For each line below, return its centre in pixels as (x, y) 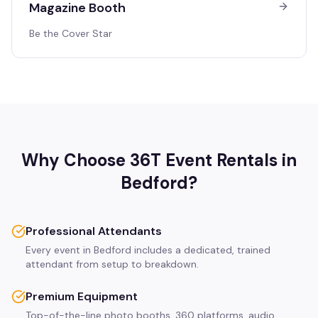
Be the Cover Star (71, 33)
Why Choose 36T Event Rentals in (159, 160)
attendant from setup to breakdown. (112, 264)
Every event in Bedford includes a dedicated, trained (148, 250)
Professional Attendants (94, 231)
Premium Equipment (82, 296)
